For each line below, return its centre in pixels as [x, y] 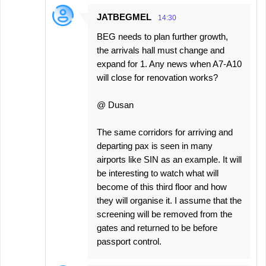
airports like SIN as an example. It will [169, 159]
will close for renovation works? [157, 77]
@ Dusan [115, 105]
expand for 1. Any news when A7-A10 [169, 64]
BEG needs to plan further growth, [162, 37]
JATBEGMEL [124, 17]
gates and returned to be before [157, 228]
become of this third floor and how [162, 187]
